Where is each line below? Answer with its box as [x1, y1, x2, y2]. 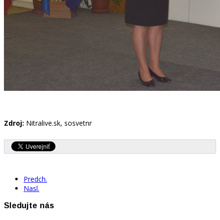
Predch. [24, 174, 47, 184]
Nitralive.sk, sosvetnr [24, 118, 92, 128]
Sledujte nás [4, 201, 54, 210]
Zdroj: [4, 118, 24, 128]
